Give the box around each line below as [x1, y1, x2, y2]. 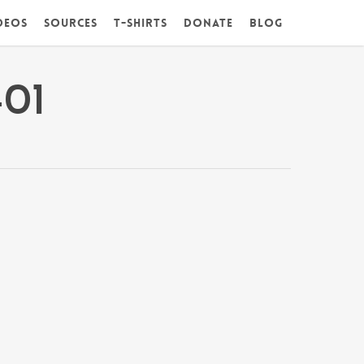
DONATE [184, 15, 233, 30]
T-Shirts [114, 15, 167, 30]
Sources [44, 15, 97, 30]
